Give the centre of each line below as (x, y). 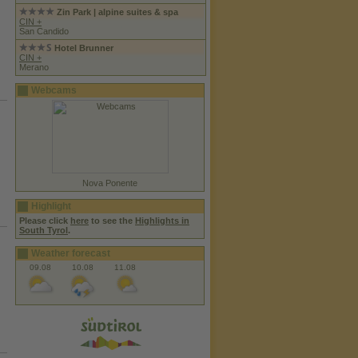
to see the (112, 221)
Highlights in (162, 221)
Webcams (54, 90)
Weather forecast (71, 253)
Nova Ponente (110, 183)
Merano (34, 67)
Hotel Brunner (84, 48)
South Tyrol (44, 230)
